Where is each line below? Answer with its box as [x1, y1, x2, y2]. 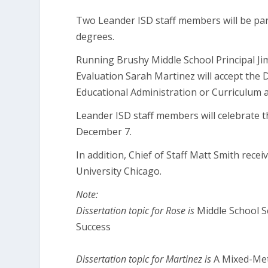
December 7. [76, 124, 132, 138]
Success [76, 220, 111, 233]
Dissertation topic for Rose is [76, 203, 197, 217]
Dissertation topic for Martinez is [76, 252, 214, 266]
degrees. [76, 29, 115, 43]
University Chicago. [76, 164, 162, 178]
